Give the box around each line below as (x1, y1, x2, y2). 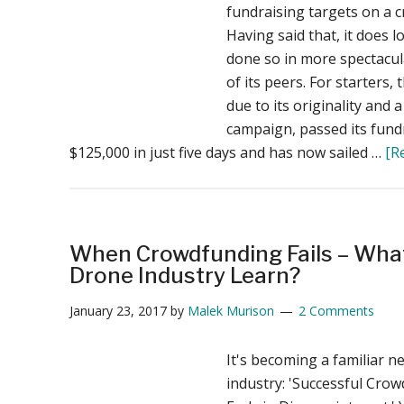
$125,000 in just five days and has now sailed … (69, 142, 385, 162)
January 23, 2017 (69, 301, 167, 319)
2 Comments (298, 301, 374, 319)
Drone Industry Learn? (69, 262, 300, 289)
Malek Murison (187, 301, 274, 319)
